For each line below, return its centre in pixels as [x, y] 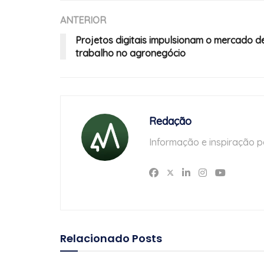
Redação [170, 121]
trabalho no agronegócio [131, 53]
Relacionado [95, 239]
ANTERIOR [83, 20]
